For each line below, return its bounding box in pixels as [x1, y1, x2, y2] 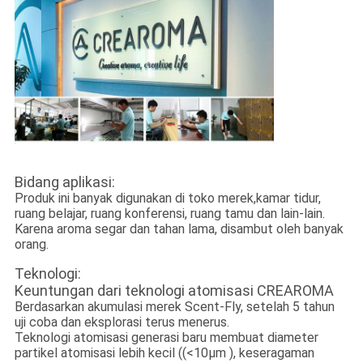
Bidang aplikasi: [14, 173, 115, 191]
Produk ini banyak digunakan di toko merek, [14, 190, 256, 207]
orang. [14, 237, 49, 253]
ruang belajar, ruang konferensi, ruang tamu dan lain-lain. [14, 206, 325, 222]
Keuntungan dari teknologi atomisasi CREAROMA [14, 282, 334, 300]
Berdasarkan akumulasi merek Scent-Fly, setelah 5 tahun [14, 299, 335, 315]
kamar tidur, [255, 190, 321, 207]
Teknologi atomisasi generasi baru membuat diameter [14, 330, 318, 346]
